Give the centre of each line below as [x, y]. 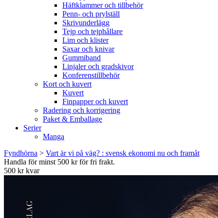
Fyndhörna [21, 153]
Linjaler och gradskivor [98, 66]
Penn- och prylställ [91, 14]
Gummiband [82, 58]
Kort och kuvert [67, 84]
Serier [32, 128]
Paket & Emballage [73, 119]
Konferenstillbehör [91, 75]
